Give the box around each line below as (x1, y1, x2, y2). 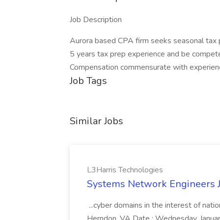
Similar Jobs (70, 114, 123, 128)
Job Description (70, 14, 122, 25)
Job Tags (70, 74, 107, 87)
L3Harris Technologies (87, 165, 163, 175)
